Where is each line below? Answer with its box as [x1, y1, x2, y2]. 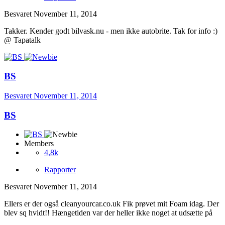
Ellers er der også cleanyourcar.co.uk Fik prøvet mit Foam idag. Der [4, 199, 219, 208]
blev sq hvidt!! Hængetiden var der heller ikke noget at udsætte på [4, 208, 212, 217]
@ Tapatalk [4, 35, 41, 44]
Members [24, 139, 54, 148]
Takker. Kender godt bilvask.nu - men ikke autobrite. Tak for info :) [4, 26, 217, 35]
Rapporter [44, 165, 76, 174]
